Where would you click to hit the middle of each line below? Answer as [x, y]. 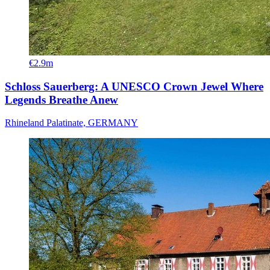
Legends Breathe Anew [61, 99]
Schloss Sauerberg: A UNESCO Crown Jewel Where [134, 86]
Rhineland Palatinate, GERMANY [71, 123]
